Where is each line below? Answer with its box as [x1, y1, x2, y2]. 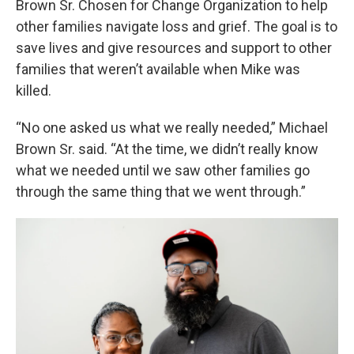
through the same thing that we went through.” [16, 183, 306, 200]
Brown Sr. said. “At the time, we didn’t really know [16, 140, 318, 157]
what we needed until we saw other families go [16, 161, 310, 179]
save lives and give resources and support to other [16, 39, 332, 56]
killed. [16, 81, 51, 99]
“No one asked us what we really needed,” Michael [16, 119, 328, 136]
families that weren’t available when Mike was [16, 60, 300, 77]
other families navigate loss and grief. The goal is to [16, 17, 337, 35]
